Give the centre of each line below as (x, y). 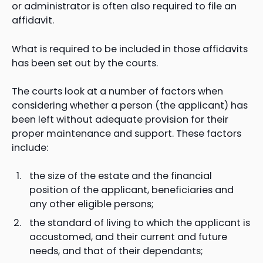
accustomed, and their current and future (128, 237)
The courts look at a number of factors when (117, 91)
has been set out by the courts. (85, 63)
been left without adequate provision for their (120, 119)
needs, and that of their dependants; (116, 251)
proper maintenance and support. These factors (127, 133)
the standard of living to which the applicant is (140, 222)
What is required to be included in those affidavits (130, 49)
